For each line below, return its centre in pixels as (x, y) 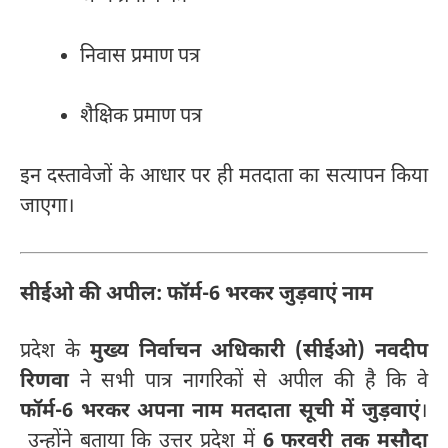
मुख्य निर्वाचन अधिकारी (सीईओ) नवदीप (259, 351)
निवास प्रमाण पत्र (140, 56)
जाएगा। (47, 206)
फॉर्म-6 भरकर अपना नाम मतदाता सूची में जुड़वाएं (220, 411)
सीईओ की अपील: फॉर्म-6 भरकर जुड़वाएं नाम (196, 295)
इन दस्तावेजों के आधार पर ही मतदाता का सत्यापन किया (224, 176)
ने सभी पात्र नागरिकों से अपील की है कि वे (248, 381)
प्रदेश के (55, 351)
